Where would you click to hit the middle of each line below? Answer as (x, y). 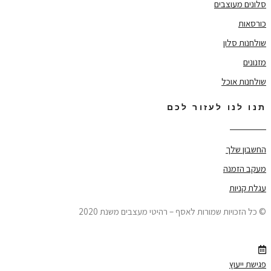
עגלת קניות (248, 188)
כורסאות (252, 23)
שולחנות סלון (245, 42)
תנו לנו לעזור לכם (216, 108)
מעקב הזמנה (245, 169)
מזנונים (255, 62)
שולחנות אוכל (244, 81)
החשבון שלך (246, 149)
